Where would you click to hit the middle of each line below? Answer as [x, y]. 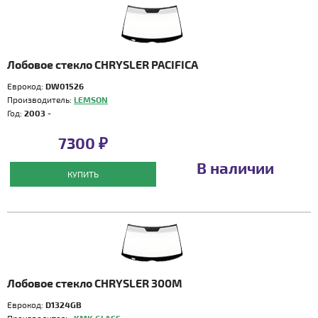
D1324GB [64, 305]
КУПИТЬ [83, 174]
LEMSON [91, 99]
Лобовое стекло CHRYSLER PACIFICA [103, 64]
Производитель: [40, 99]
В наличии [235, 168]
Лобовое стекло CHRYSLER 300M [95, 283]
